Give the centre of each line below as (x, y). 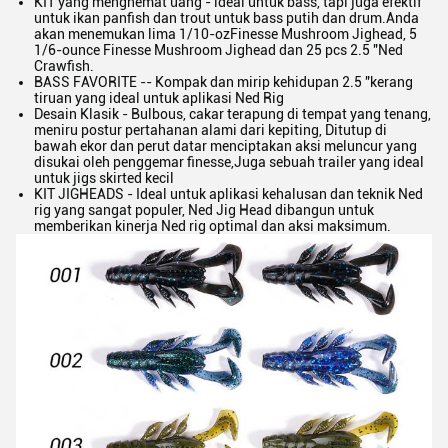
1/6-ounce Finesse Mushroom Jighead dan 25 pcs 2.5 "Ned (218, 50)
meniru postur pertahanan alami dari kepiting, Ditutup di (210, 130)
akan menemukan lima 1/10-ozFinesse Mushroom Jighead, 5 (225, 34)
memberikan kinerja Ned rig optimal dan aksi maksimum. (212, 226)
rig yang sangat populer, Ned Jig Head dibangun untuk (204, 210)
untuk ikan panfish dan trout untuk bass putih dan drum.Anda (226, 18)
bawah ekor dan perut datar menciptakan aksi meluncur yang (225, 146)
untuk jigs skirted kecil (104, 178)
